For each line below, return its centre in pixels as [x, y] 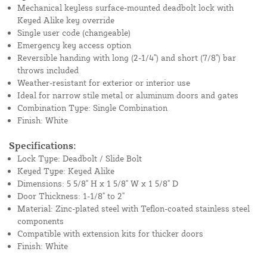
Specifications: [43, 146]
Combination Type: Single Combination [92, 108]
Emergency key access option [74, 45]
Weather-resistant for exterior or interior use [104, 83]
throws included [48, 70]
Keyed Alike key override [66, 20]
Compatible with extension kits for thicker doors [110, 234]
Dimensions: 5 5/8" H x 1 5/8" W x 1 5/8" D [98, 184]
